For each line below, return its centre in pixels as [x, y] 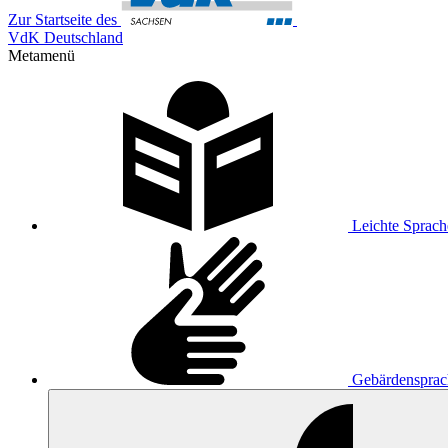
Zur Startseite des [62, 19]
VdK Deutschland [65, 37]
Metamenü [41, 55]
